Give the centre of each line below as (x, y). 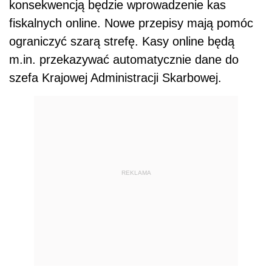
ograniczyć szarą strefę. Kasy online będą (122, 41)
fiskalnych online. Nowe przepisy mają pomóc (131, 23)
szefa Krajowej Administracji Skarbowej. (115, 77)
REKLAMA (136, 173)
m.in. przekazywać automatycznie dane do (124, 59)
